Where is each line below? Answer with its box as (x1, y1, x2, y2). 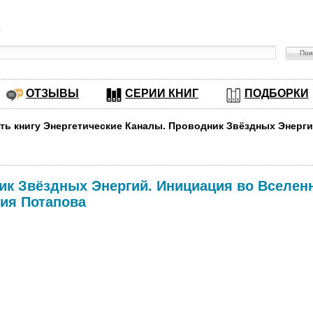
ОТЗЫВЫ (25, 87, 79, 99)
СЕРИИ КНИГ (124, 87, 198, 99)
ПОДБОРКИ (244, 87, 309, 99)
